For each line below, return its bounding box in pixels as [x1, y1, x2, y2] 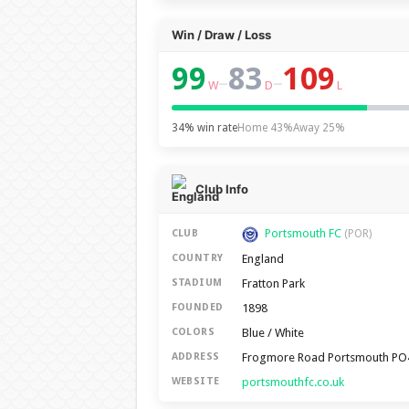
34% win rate [171, 121, 237, 134]
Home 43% [236, 121, 293, 134]
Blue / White [241, 325, 304, 340]
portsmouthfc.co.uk [241, 374, 344, 389]
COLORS [171, 326, 215, 339]
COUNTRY [171, 252, 224, 265]
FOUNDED [171, 301, 224, 314]
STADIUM [171, 277, 223, 289]
